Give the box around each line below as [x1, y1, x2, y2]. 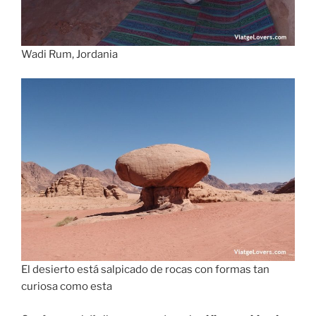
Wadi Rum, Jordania [21, 47, 118, 61]
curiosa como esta [21, 280, 112, 293]
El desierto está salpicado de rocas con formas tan [21, 263, 269, 276]
